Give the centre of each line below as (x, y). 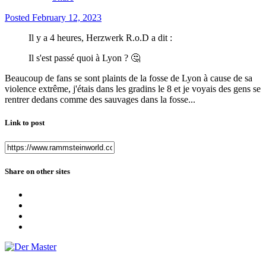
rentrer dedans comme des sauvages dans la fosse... (100, 100)
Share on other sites (37, 171)
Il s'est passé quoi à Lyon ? (80, 58)
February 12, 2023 (67, 18)
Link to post (25, 123)
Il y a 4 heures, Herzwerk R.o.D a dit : (100, 38)
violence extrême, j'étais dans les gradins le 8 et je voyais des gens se (133, 89)
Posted (18, 18)
